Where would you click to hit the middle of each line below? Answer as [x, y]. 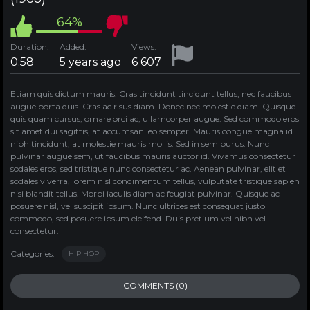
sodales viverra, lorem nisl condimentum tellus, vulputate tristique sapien [155, 181]
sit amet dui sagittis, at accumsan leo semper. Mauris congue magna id [152, 131]
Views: [144, 46]
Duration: [30, 46]
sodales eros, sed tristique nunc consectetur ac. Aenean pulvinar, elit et [148, 168]
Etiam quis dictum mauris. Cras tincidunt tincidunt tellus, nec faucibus [151, 93]
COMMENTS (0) [155, 285]
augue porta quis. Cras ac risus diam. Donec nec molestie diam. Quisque [153, 106]
